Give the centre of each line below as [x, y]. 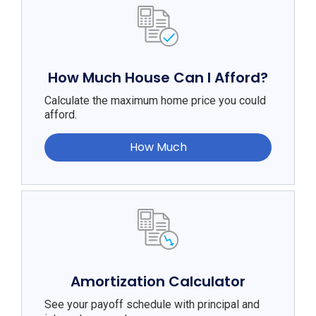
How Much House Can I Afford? [158, 78]
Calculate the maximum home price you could [155, 101]
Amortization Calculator [158, 281]
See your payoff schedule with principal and [152, 304]
